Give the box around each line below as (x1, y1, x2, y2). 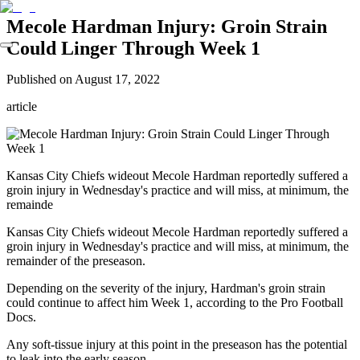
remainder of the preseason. (6, 253, 149, 268)
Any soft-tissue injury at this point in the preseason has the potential (6, 337, 347, 351)
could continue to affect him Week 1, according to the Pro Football (6, 295, 343, 309)
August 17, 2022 (75, 72, 160, 86)
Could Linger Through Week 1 (6, 37, 260, 59)
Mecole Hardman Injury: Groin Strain (6, 15, 327, 37)
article (6, 99, 37, 113)
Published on (6, 72, 75, 86)
